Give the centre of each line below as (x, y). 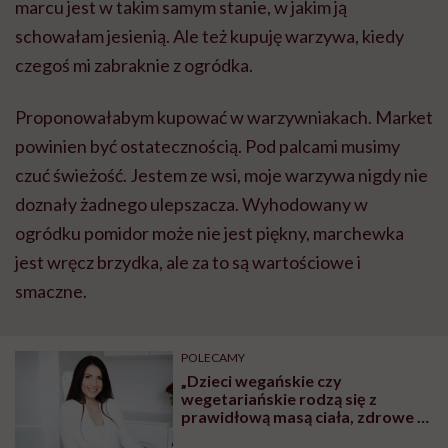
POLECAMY (213, 357)
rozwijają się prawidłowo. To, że (299, 434)
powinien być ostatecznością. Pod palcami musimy (207, 145)
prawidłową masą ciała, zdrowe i (301, 416)
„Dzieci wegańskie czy (262, 380)
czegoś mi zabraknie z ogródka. (134, 64)
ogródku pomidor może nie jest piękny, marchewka (209, 232)
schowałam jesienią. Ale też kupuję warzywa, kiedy (209, 35)
